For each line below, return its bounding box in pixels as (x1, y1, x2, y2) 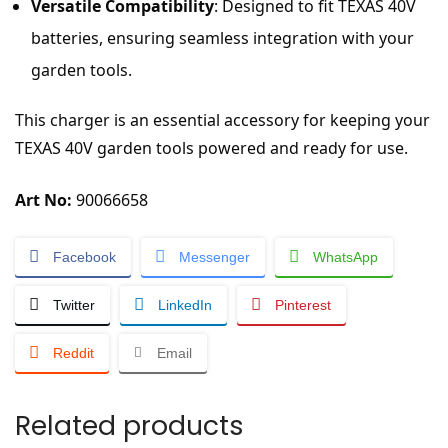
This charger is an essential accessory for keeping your (15, 109, 430, 132)
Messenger (179, 249, 250, 266)
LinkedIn (158, 297, 212, 314)
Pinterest (275, 297, 331, 314)
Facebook (53, 249, 116, 266)
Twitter (53, 297, 95, 314)
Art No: (15, 189, 72, 212)
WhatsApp (313, 249, 378, 266)
